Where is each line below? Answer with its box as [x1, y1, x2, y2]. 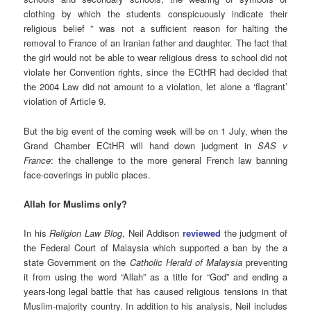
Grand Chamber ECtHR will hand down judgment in [24, 138, 258, 152]
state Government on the [24, 255, 130, 269]
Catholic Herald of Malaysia [129, 255, 242, 269]
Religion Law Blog [49, 226, 122, 239]
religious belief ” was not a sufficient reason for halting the [24, 22, 287, 35]
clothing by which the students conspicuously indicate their [24, 7, 287, 21]
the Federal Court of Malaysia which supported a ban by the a [24, 240, 287, 254]
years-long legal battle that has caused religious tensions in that [24, 284, 287, 298]
